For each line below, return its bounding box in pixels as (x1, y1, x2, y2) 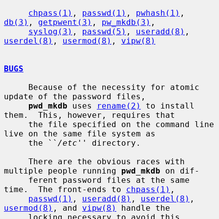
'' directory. (77, 138, 141, 148)
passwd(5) (82, 26, 126, 36)
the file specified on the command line (4, 119, 28, 129)
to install (141, 101, 195, 110)
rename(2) (97, 101, 141, 110)
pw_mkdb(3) (102, 17, 151, 27)
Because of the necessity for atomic (4, 82, 28, 92)
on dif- (160, 166, 199, 175)
